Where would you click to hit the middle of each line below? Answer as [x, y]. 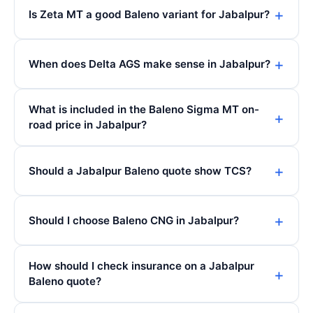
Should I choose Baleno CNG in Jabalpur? [134, 220]
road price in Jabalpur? [88, 125]
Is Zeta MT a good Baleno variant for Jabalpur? [149, 14]
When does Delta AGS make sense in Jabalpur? [150, 64]
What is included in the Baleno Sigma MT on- [144, 110]
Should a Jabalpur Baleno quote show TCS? [140, 170]
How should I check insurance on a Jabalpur [141, 266]
